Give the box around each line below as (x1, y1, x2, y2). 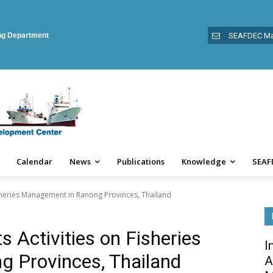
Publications (117, 156, 165, 167)
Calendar (16, 156, 52, 167)
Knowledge (182, 156, 226, 167)
